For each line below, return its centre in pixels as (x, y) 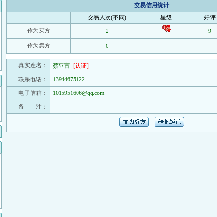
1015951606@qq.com (78, 93)
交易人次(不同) (107, 17)
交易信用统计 (152, 5)
